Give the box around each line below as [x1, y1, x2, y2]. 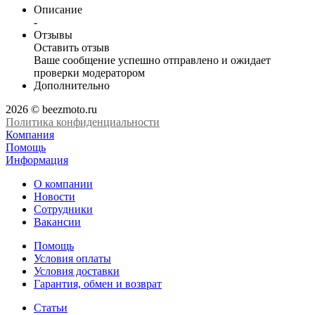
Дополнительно [34, 79, 110, 91]
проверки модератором [34, 66, 145, 79]
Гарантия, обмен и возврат [34, 277, 162, 290]
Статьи [34, 301, 67, 314]
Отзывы [34, 28, 72, 41]
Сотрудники [34, 202, 93, 215]
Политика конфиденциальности [6, 115, 160, 128]
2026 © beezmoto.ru [6, 103, 97, 115]
